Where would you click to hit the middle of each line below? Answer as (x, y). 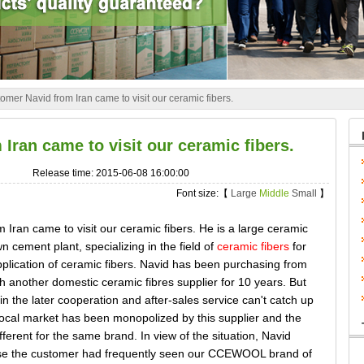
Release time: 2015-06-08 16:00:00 (111, 173)
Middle (274, 193)
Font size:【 (204, 193)
